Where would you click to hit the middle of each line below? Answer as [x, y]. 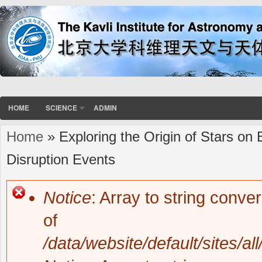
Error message [71, 208]
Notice [67, 198]
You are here [31, 143]
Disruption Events [61, 160]
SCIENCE [61, 108]
